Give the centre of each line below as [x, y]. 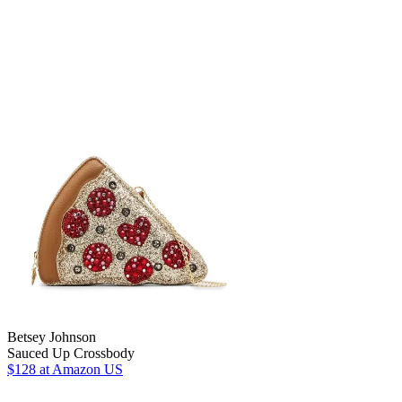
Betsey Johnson [52, 336]
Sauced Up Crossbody [71, 353]
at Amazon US [79, 369]
